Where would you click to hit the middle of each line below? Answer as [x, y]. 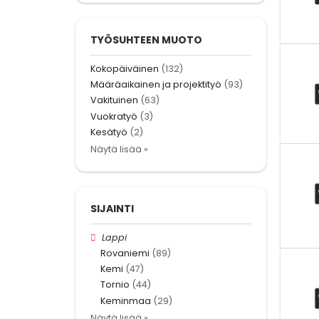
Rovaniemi [125, 253]
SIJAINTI [112, 208]
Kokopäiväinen [125, 68]
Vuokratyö [114, 116]
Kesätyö [109, 132]
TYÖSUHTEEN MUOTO [146, 40]
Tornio [115, 285]
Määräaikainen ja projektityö [156, 85]
